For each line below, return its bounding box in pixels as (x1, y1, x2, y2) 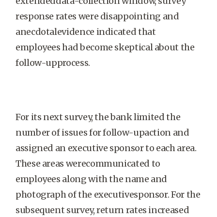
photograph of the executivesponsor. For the (15, 189, 201, 200)
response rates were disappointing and (15, 11, 179, 22)
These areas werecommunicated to (15, 158, 160, 169)
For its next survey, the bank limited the (15, 111, 181, 123)
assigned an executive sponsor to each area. (15, 142, 197, 154)
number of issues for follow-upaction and (15, 127, 189, 138)
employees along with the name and (15, 173, 168, 185)
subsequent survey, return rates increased (15, 204, 189, 216)
